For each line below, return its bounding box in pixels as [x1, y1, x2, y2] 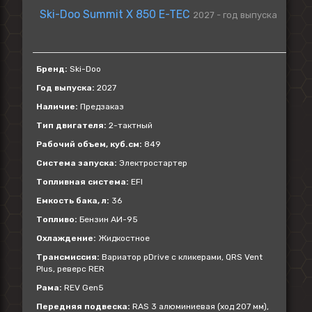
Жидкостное [96, 233, 150, 243]
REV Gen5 [62, 283, 104, 292]
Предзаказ [78, 102, 124, 111]
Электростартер [117, 158, 187, 168]
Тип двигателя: [36, 120, 107, 130]
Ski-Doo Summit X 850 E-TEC [40, 8, 190, 21]
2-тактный [107, 120, 153, 130]
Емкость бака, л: [36, 196, 109, 205]
